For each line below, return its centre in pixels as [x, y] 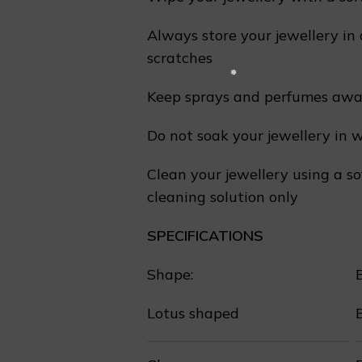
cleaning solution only [223, 197]
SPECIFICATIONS [205, 236]
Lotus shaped [193, 313]
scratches [180, 58]
